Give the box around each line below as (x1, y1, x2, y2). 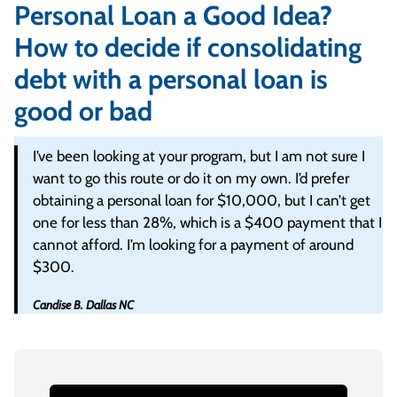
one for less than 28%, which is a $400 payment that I (33, 214, 383, 231)
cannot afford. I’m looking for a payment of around (33, 236, 354, 253)
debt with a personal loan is (14, 63, 328, 96)
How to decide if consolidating (14, 31, 362, 64)
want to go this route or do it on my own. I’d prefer (33, 169, 350, 187)
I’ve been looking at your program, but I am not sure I (33, 147, 366, 165)
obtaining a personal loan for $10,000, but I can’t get (33, 191, 371, 209)
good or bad (14, 95, 152, 128)
